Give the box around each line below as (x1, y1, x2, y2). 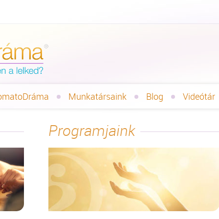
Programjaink (48, 121, 135, 140)
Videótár (183, 90, 215, 102)
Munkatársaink (68, 90, 127, 102)
